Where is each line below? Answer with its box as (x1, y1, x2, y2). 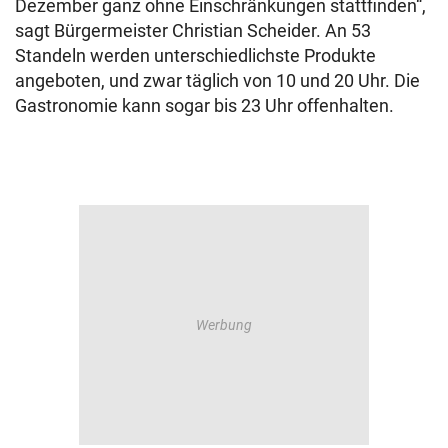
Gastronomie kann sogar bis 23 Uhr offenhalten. (15, 95, 394, 116)
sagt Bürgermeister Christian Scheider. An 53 (15, 20, 371, 41)
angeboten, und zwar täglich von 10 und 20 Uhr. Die (15, 70, 420, 91)
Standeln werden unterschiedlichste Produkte (15, 45, 376, 66)
